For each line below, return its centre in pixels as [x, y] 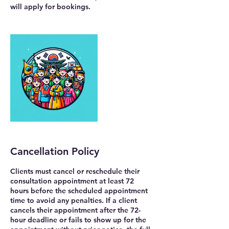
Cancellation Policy [55, 151]
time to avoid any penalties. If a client [74, 200]
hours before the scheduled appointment [79, 191]
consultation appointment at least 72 [72, 181]
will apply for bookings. [50, 7]
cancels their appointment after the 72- [75, 210]
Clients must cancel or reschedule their [75, 171]
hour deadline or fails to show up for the [78, 220]
